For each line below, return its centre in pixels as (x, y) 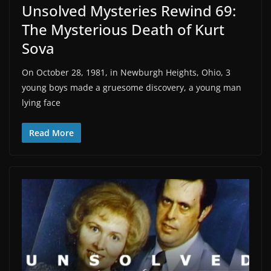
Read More (51, 133)
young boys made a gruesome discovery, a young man (132, 88)
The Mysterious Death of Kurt (123, 30)
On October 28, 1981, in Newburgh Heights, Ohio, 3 (126, 73)
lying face (41, 103)
